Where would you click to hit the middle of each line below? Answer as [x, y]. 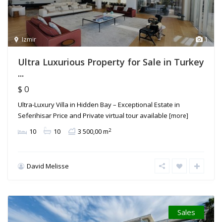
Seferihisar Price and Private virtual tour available [93, 116]
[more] [179, 116]
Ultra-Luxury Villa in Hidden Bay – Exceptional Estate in [99, 105]
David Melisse [48, 166]
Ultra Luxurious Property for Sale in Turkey [111, 62]
